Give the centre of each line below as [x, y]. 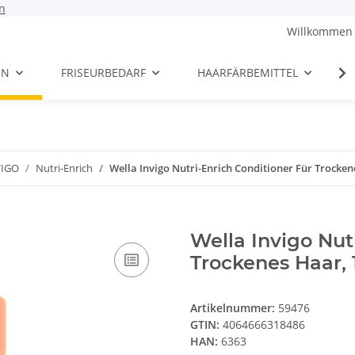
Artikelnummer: [234, 308]
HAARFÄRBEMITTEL [248, 73]
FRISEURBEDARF [104, 73]
